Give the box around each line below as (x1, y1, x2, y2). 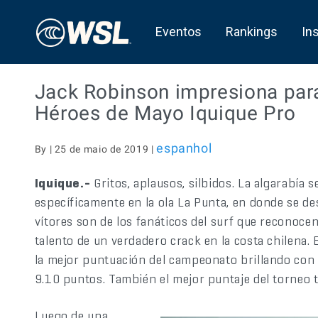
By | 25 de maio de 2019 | (34, 143, 157, 155)
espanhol (156, 141, 212, 155)
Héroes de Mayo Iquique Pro (34, 102, 296, 125)
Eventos (155, 24, 202, 39)
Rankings (225, 24, 278, 39)
